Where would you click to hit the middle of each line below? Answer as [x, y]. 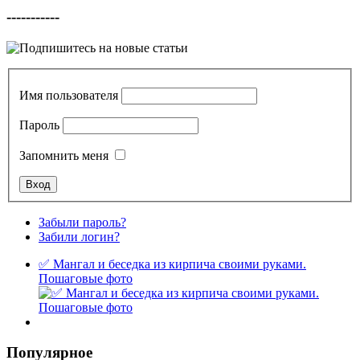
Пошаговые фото [86, 278]
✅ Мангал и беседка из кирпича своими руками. [172, 264]
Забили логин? [79, 236]
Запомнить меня [64, 155]
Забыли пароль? [82, 222]
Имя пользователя [69, 95]
